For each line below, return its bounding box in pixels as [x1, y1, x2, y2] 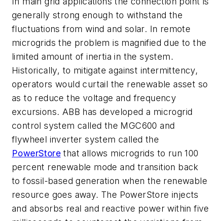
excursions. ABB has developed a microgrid [12, 106, 193, 117]
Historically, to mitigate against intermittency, [12, 65, 198, 75]
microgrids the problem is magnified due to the [12, 37, 207, 48]
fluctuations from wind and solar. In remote [12, 23, 191, 34]
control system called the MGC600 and [12, 120, 175, 131]
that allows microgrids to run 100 [61, 147, 199, 158]
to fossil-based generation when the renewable [12, 175, 207, 186]
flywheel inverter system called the [12, 134, 159, 145]
